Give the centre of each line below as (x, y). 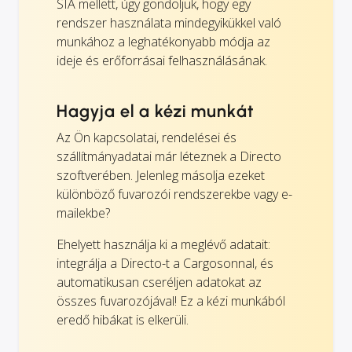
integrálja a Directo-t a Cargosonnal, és (165, 263)
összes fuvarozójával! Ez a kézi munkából (171, 301)
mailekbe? (83, 213)
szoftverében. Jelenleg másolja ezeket (161, 175)
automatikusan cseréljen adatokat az (159, 282)
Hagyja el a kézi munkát (156, 111)
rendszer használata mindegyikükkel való (169, 22)
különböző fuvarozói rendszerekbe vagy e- (174, 194)
